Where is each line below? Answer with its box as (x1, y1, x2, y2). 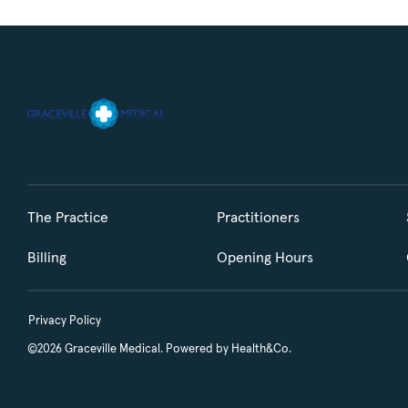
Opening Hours (217, 250, 313, 265)
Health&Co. (231, 343, 291, 355)
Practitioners (217, 210, 300, 225)
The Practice (27, 210, 108, 225)
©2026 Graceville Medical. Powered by (27, 343, 231, 355)
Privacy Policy (28, 315, 101, 328)
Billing (27, 250, 66, 265)
